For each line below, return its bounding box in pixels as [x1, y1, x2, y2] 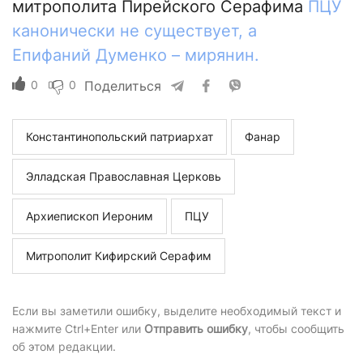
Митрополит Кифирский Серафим [26, 249, 211, 263]
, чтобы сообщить [248, 322, 344, 336]
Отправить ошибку [144, 322, 248, 336]
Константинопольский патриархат [26, 130, 213, 144]
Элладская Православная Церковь [26, 169, 221, 184]
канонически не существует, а [12, 21, 257, 41]
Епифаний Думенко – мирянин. [12, 45, 259, 66]
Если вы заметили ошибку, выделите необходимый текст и [12, 304, 341, 318]
